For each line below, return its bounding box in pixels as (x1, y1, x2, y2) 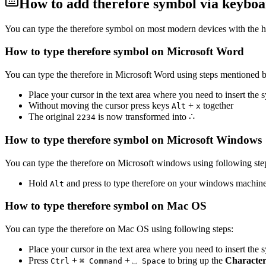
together (201, 100, 233, 111)
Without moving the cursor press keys (28, 100, 172, 111)
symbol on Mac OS (110, 199, 207, 213)
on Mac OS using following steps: (103, 224, 233, 234)
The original (28, 112, 74, 122)
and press (64, 178, 102, 188)
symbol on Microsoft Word (110, 45, 244, 58)
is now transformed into (98, 112, 189, 122)
